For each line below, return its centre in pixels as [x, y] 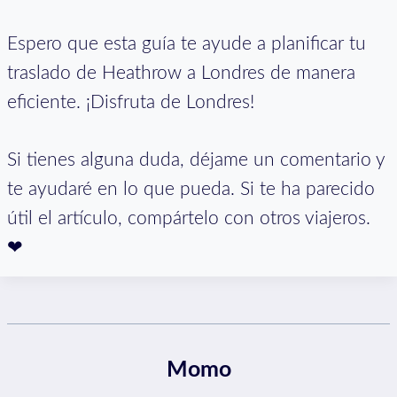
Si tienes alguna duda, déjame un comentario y [196, 160]
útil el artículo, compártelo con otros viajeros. [189, 219]
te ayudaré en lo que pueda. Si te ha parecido [191, 190]
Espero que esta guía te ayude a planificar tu [187, 44]
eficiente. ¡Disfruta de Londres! [131, 103]
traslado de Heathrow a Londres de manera [181, 74]
